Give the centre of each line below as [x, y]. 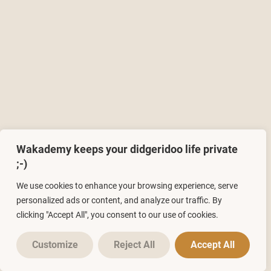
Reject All [134, 245]
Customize [55, 245]
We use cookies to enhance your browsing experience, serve [127, 186]
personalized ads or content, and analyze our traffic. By [119, 200]
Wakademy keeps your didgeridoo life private [127, 149]
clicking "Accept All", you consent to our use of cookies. [117, 215]
